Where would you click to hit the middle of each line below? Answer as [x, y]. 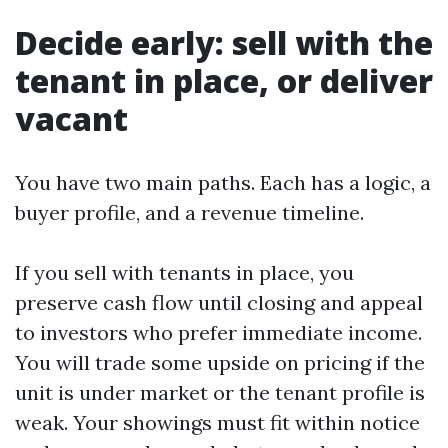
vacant [71, 118]
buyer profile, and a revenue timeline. [189, 212]
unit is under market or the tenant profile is [220, 392]
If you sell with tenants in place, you [184, 272]
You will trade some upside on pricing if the [220, 362]
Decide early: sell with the [224, 42]
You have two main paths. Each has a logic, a [223, 182]
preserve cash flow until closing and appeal [219, 302]
